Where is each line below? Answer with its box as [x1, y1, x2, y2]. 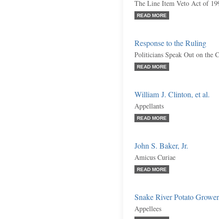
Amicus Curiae [134, 153, 175, 162]
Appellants [134, 101, 164, 110]
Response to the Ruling [134, 38, 206, 48]
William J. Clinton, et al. [134, 89, 210, 100]
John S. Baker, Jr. [134, 140, 188, 151]
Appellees [134, 204, 161, 213]
